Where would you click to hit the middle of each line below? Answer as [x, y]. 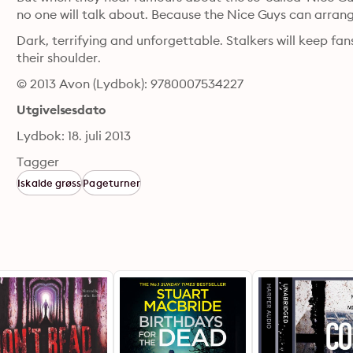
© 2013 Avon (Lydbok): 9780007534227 [130, 84]
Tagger [38, 162]
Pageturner [112, 183]
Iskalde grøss [50, 183]
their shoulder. [59, 58]
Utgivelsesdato [61, 110]
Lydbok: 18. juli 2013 [74, 136]
